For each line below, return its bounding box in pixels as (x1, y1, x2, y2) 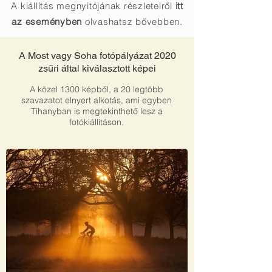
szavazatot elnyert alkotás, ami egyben (21, 95, 172, 106)
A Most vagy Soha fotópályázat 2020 (18, 50, 176, 61)
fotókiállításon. (69, 117, 124, 127)
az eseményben (12, 16, 82, 27)
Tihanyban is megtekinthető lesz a (30, 106, 163, 117)
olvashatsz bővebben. (84, 16, 183, 27)
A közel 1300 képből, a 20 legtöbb (30, 84, 163, 95)
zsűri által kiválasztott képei (38, 63, 156, 74)
